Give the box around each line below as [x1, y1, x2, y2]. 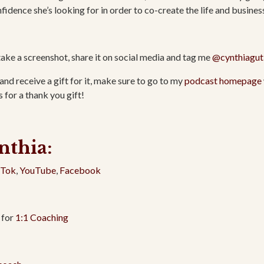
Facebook [60, 164, 101, 176]
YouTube [19, 164, 56, 176]
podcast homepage [184, 75, 262, 87]
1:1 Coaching [15, 212, 68, 223]
